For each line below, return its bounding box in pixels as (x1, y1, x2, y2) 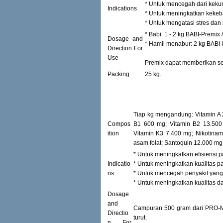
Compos (108, 120, 130, 128)
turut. (133, 214, 147, 222)
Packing (108, 71, 129, 78)
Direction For (108, 45, 143, 52)
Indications (108, 5, 137, 12)
